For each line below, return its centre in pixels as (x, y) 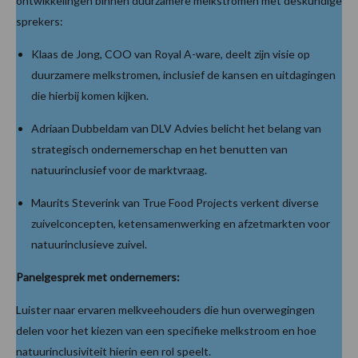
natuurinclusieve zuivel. (89, 244)
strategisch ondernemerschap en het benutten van (159, 149)
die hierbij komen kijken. (90, 95)
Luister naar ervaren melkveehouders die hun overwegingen (165, 309)
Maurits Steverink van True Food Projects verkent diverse (175, 202)
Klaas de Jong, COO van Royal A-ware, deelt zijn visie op (171, 54)
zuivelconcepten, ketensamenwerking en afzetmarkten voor (181, 223)
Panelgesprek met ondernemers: (98, 276)
